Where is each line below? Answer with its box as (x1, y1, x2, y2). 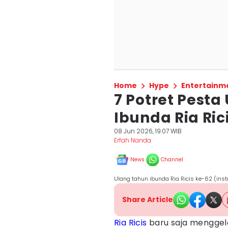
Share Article (122, 194, 173, 205)
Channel (161, 156, 183, 163)
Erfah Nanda (114, 136, 151, 145)
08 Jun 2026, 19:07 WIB (114, 127, 182, 135)
